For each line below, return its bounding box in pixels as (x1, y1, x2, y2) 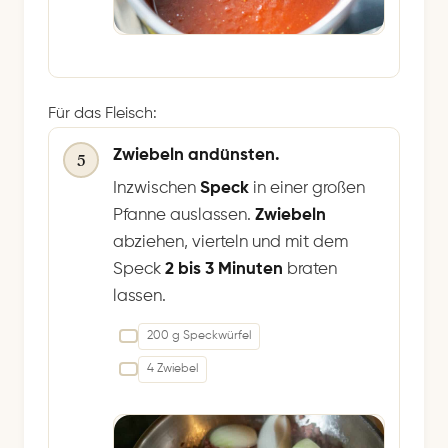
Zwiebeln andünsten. (113, 146, 280, 164)
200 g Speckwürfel (147, 329, 251, 342)
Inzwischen (113, 179, 200, 197)
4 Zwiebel (147, 362, 198, 375)
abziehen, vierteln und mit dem (113, 233, 348, 251)
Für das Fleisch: (48, 105, 157, 122)
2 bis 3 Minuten (165, 260, 283, 278)
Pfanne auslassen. (113, 206, 255, 224)
